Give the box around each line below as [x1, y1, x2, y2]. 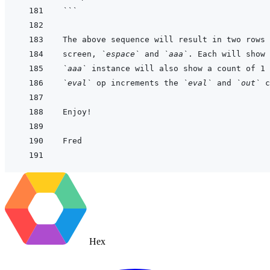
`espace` [101, 49, 140, 59]
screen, [63, 49, 101, 59]
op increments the [92, 78, 183, 88]
